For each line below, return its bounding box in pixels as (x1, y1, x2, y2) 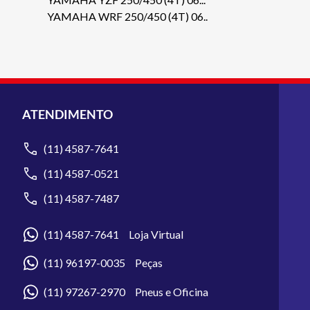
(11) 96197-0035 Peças (44, 256, 163, 270)
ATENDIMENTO (22, 107, 113, 122)
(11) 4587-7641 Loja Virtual (44, 228, 183, 241)
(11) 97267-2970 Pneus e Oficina (44, 284, 208, 298)
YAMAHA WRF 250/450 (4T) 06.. (47, 9, 208, 23)
